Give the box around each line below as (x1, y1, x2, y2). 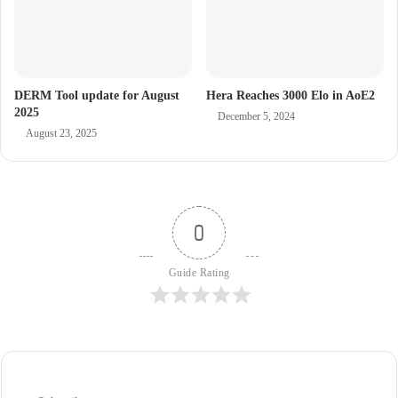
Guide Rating (168, 266, 230, 279)
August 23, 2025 (26, 126, 97, 139)
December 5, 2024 (218, 109, 295, 123)
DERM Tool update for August (14, 88, 179, 102)
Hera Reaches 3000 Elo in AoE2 (206, 88, 375, 102)
